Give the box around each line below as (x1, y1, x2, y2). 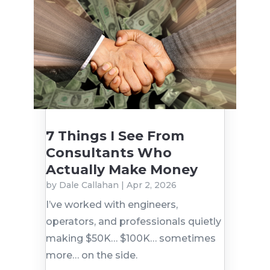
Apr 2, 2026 (126, 180, 177, 191)
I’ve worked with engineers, (45, 199, 178, 211)
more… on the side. (45, 250, 137, 262)
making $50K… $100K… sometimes (45, 233, 216, 245)
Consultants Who (45, 145, 172, 162)
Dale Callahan (58, 180, 119, 191)
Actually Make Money (45, 162, 198, 178)
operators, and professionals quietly (45, 216, 221, 228)
